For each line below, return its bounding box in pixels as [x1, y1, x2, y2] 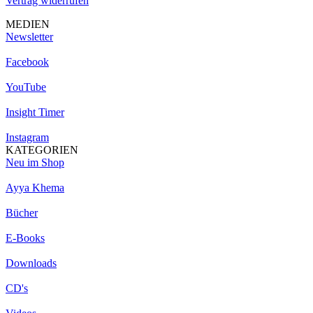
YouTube [6, 80, 46, 93]
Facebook [6, 55, 49, 68]
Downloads [6, 256, 57, 269]
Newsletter [6, 30, 53, 43]
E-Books [6, 231, 45, 244]
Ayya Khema [6, 181, 64, 194]
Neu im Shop [6, 156, 64, 168]
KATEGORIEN [6, 143, 78, 156]
